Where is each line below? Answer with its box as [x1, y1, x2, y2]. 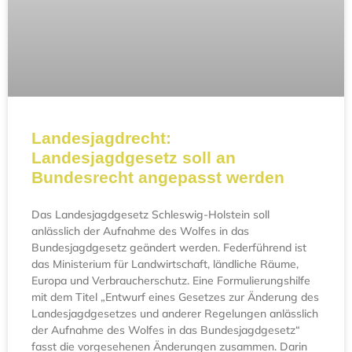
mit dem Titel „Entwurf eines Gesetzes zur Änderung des [31, 290, 319, 305]
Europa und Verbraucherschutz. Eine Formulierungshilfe [31, 273, 310, 288]
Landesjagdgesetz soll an [31, 148, 236, 167]
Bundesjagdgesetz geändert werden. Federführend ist [31, 240, 306, 255]
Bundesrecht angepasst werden [31, 168, 284, 187]
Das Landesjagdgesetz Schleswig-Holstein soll [31, 207, 269, 222]
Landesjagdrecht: [31, 129, 171, 148]
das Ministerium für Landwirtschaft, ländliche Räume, [31, 257, 299, 272]
